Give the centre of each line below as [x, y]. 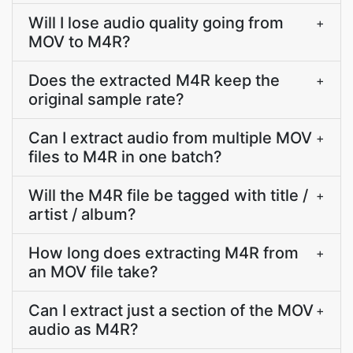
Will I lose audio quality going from [156, 23]
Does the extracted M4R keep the [154, 80]
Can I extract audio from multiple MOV [170, 138]
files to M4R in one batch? [125, 157]
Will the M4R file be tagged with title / [168, 195]
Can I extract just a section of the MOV [171, 310]
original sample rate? [106, 99]
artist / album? [82, 214]
